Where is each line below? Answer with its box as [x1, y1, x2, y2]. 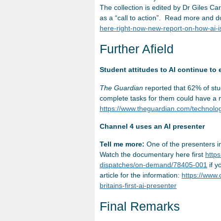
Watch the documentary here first [100, 150, 205, 159]
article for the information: [100, 171, 182, 180]
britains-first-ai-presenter [100, 182, 177, 190]
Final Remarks [100, 199, 180, 214]
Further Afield [100, 42, 174, 56]
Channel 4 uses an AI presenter [100, 122, 205, 130]
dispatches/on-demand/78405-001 [100, 161, 207, 169]
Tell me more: [100, 140, 145, 148]
